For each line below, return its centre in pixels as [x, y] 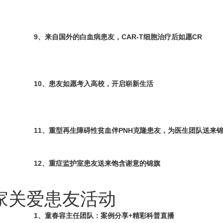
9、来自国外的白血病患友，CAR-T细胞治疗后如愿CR [118, 37]
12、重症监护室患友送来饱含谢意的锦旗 [97, 163]
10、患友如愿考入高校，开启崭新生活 [94, 84]
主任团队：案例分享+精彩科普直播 [120, 216]
